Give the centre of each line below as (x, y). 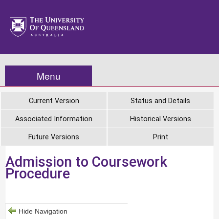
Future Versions (54, 137)
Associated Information (54, 119)
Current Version (54, 101)
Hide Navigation (43, 211)
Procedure (38, 174)
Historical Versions (160, 119)
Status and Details (161, 101)
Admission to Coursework (86, 162)
